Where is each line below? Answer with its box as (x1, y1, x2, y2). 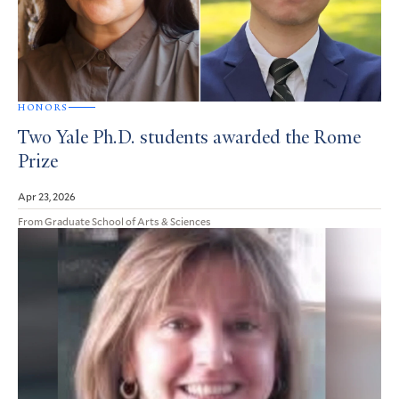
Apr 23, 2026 (18, 188, 76, 203)
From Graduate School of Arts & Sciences (18, 213, 211, 228)
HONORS (18, 101, 69, 113)
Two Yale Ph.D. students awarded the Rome (18, 128, 361, 149)
